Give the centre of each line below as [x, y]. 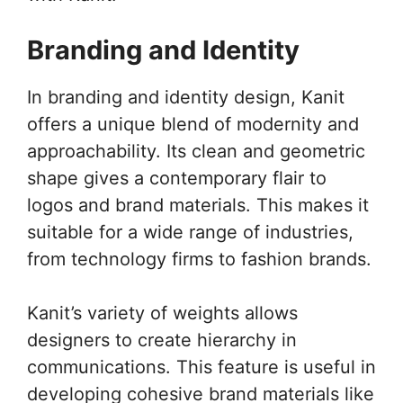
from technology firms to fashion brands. [199, 259]
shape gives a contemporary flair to [177, 178]
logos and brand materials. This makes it [198, 205]
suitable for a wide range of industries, [190, 232]
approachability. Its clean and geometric [196, 151]
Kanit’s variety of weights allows [162, 313]
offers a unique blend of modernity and [193, 124]
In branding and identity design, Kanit [186, 97]
